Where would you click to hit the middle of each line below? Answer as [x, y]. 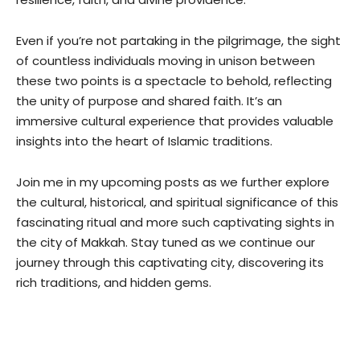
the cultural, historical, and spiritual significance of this [177, 202]
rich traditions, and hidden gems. [114, 282]
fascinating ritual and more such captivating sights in [175, 222]
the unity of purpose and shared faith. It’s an [149, 101]
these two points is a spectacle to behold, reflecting [174, 81]
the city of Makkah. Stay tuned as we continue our [166, 242]
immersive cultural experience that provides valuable [175, 121]
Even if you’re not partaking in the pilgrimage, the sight [178, 41]
